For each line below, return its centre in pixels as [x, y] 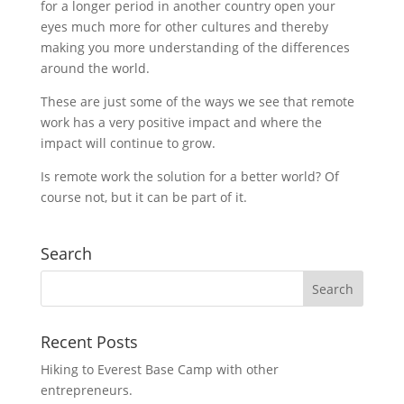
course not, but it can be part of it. [143, 197]
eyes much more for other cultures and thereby [184, 27]
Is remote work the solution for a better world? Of [189, 176]
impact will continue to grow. [128, 143]
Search [66, 253]
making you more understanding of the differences [195, 47]
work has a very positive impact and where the [181, 122]
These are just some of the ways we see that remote [197, 101]
